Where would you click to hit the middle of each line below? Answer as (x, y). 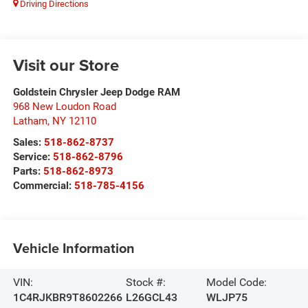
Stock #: (145, 282)
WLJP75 (227, 297)
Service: (33, 156)
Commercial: (43, 185)
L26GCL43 (151, 297)
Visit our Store (66, 65)
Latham (30, 121)
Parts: (28, 171)
